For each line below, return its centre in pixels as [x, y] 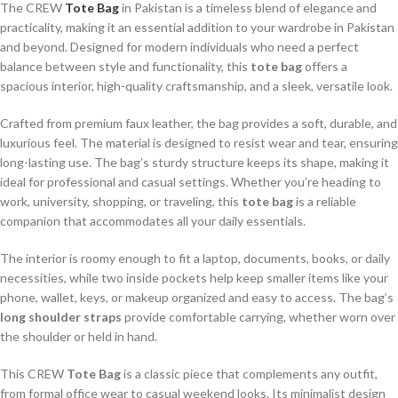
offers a [325, 67]
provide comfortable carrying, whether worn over [259, 317]
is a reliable [325, 202]
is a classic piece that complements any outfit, [249, 374]
